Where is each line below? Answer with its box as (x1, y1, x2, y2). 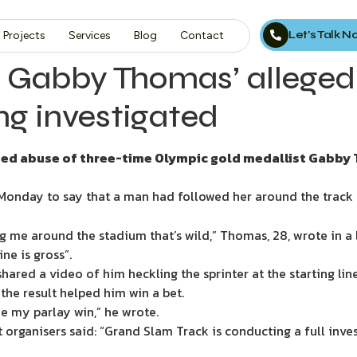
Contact (179, 29, 224, 42)
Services (68, 29, 111, 42)
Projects (2, 29, 45, 42)
